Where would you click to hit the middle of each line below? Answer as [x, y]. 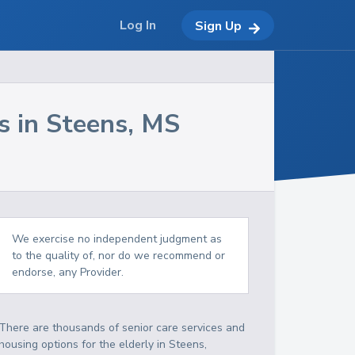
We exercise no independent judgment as [117, 239]
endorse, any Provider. [68, 272]
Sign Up [218, 26]
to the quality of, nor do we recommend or [119, 256]
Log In [138, 25]
